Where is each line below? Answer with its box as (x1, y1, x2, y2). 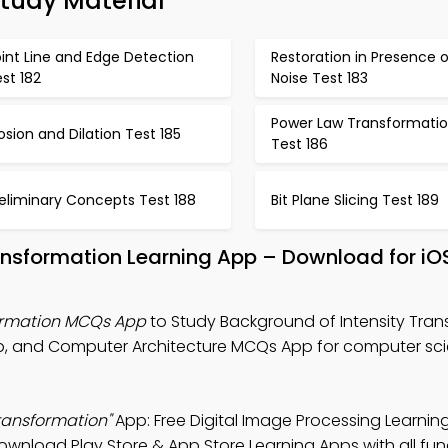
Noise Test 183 (270, 68, 368, 88)
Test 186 (270, 134, 328, 154)
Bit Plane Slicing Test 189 (270, 189, 439, 210)
